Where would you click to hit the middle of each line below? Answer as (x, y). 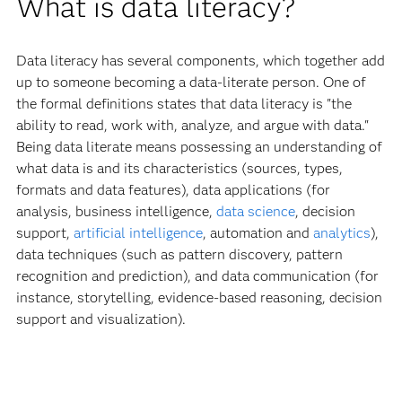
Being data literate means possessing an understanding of (199, 146)
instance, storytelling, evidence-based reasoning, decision (199, 297)
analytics (341, 232)
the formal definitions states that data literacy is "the (184, 103)
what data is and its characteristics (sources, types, (179, 168)
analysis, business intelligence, (116, 211)
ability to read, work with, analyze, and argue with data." (192, 125)
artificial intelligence (138, 232)
